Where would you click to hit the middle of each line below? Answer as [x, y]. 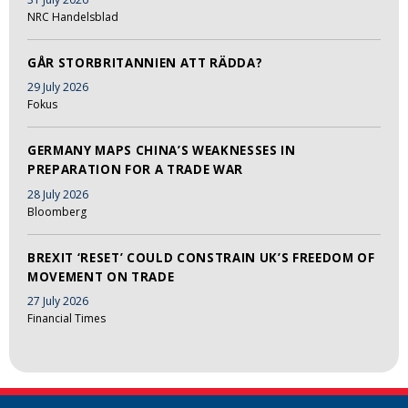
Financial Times [66, 319]
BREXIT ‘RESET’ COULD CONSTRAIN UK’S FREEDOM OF [201, 257]
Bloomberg [57, 211]
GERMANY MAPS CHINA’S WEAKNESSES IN [162, 151]
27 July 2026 [58, 301]
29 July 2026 [58, 87]
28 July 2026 [58, 194]
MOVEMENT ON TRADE [101, 276]
